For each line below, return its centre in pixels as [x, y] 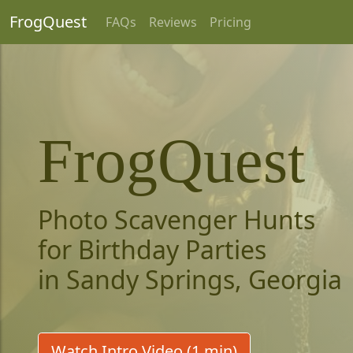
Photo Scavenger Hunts [176, 219]
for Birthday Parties [152, 249]
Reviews [173, 22]
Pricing [230, 22]
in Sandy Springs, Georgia [190, 279]
